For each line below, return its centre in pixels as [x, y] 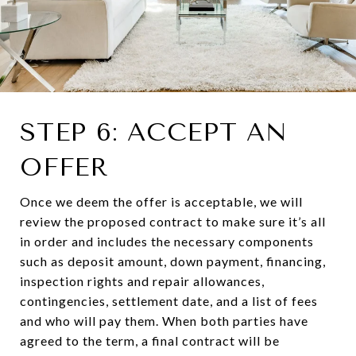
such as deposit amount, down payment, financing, [173, 261]
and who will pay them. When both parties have [164, 321]
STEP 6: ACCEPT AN [154, 133]
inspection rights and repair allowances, [142, 281]
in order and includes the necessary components [167, 242]
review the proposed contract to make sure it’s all [173, 222]
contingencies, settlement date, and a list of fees [169, 301]
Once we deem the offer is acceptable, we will [161, 202]
